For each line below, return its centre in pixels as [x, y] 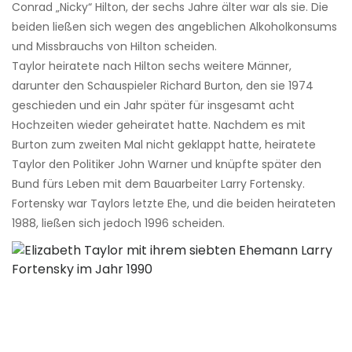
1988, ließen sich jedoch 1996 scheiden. [118, 224]
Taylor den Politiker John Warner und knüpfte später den [167, 165]
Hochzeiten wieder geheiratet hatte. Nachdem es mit [159, 125]
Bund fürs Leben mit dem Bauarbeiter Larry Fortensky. [158, 184]
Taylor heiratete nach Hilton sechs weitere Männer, [152, 66]
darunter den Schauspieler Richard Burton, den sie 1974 [163, 86]
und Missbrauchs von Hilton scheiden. [114, 47]
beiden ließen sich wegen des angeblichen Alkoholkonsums [174, 27]
